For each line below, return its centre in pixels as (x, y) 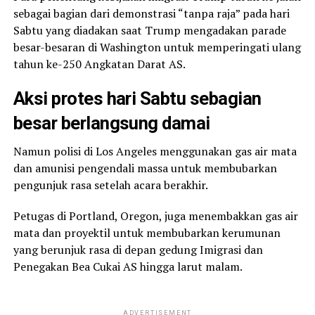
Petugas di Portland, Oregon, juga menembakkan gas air (155, 216)
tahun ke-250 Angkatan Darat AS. (99, 64)
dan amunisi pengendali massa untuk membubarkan (145, 168)
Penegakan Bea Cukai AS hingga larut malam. (128, 266)
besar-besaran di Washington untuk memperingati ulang (157, 47)
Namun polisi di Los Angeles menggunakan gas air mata (155, 151)
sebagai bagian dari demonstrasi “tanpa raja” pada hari (151, 13)
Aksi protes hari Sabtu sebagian (137, 98)
